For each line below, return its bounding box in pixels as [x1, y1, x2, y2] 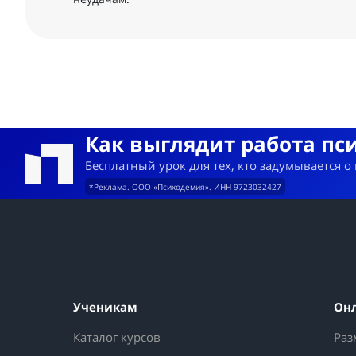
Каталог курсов [73, 329, 161, 346]
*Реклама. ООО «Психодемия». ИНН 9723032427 [89, 181, 281, 193]
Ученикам [73, 299, 137, 315]
